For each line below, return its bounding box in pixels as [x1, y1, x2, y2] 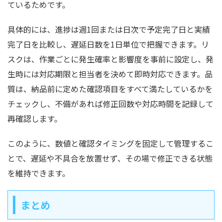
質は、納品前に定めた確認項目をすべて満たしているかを [7, 82, 213, 95]
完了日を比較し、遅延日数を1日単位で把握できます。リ [7, 38, 209, 50]
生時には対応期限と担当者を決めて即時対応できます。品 [7, 67, 213, 80]
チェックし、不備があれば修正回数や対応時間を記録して [7, 97, 214, 110]
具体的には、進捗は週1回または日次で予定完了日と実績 [7, 23, 210, 35]
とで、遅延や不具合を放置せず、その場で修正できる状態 [7, 152, 213, 164]
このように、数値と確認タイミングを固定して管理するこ [7, 137, 214, 149]
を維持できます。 [7, 166, 70, 179]
